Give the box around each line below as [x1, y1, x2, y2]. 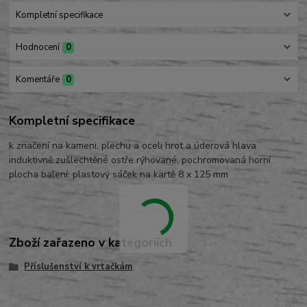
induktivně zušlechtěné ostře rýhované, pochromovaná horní [9, 153, 271, 167]
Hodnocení [15, 40, 60, 53]
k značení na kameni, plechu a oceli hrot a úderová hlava [9, 138, 257, 152]
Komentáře [15, 73, 60, 86]
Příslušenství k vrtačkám [23, 260, 133, 273]
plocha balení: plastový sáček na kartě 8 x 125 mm [9, 167, 229, 181]
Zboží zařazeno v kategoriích [9, 234, 173, 251]
